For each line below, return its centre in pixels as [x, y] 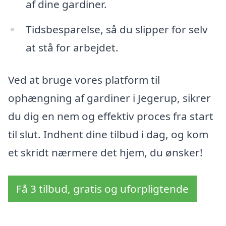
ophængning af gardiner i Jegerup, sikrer [109, 98]
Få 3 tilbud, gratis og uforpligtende [102, 188]
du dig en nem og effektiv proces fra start [111, 116]
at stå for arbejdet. [72, 48]
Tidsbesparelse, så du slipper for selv [117, 30]
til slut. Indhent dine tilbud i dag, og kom [108, 134]
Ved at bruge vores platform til [84, 79]
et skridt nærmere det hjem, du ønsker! [105, 152]
